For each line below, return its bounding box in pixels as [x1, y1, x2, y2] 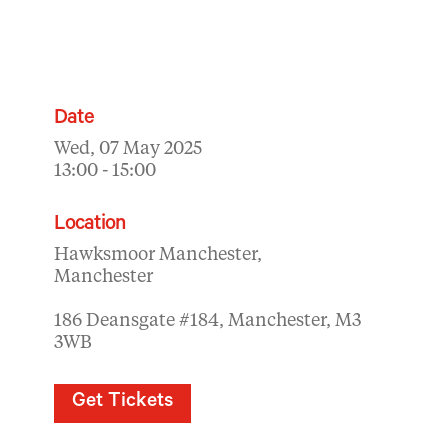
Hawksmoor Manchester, [54, 246, 262, 264]
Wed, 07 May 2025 [54, 140, 202, 158]
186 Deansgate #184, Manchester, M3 [54, 312, 361, 330]
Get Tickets [72, 392, 173, 414]
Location [54, 214, 125, 237]
